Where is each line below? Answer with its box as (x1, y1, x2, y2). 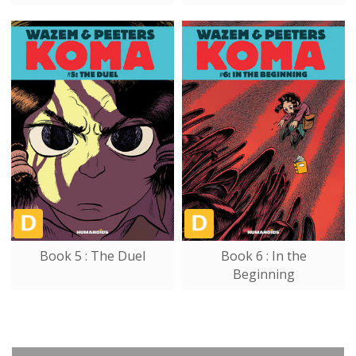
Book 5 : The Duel (40, 246, 145, 265)
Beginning (232, 265, 295, 283)
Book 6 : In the (220, 246, 307, 265)
